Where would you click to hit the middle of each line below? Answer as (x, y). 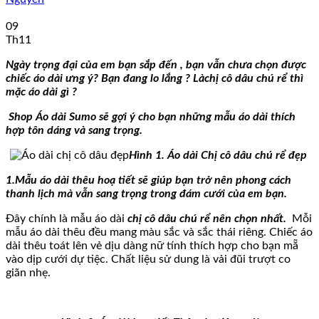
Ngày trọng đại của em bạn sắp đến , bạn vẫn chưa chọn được (156, 64)
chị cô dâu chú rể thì (254, 78)
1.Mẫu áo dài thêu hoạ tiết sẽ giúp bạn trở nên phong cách (148, 180)
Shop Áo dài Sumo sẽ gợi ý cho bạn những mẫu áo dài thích (152, 116)
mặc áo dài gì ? (41, 91)
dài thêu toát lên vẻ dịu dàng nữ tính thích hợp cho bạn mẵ (152, 245)
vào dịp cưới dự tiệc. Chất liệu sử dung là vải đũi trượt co (148, 259)
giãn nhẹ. (28, 272)
